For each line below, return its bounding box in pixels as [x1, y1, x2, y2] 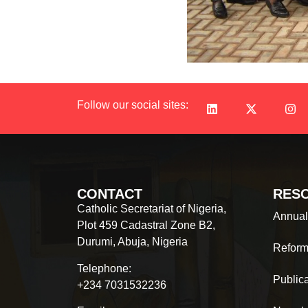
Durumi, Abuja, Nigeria [77, 236, 188, 248]
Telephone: [77, 262, 131, 274]
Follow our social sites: [77, 99, 188, 111]
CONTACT [77, 186, 142, 202]
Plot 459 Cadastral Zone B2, [77, 219, 215, 232]
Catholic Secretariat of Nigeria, [77, 203, 226, 215]
